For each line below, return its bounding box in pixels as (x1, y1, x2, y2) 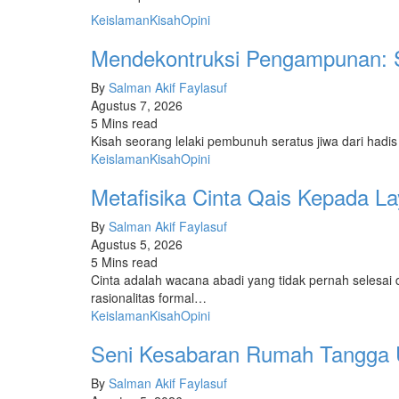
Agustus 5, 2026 (91, 234, 183, 253)
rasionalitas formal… (91, 288, 207, 306)
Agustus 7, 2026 (91, 95, 183, 114)
